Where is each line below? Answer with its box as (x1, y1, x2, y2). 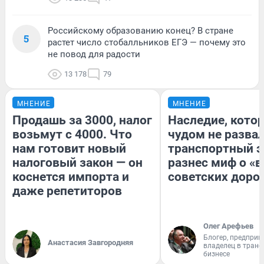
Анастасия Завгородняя (48, 237, 133, 247)
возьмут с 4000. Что (12, 127, 132, 141)
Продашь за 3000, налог (12, 113, 152, 127)
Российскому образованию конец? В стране (48, 25, 233, 36)
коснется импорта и (12, 169, 129, 184)
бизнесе (203, 249, 230, 258)
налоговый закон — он (12, 155, 143, 170)
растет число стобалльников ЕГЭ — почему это (48, 37, 246, 48)
